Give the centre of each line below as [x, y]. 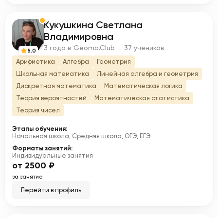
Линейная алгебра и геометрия [147, 74]
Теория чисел [38, 110]
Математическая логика [143, 86]
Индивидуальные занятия [53, 155]
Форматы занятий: [42, 148]
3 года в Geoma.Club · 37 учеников [104, 48]
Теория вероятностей [51, 98]
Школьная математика [53, 74]
